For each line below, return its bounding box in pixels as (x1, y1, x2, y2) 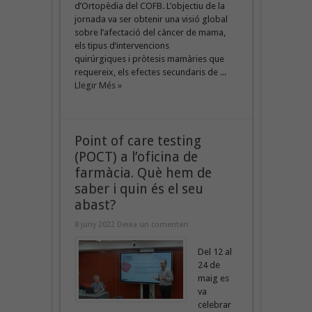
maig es (197, 272, 229, 283)
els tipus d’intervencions (74, 40, 169, 51)
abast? (74, 196, 116, 213)
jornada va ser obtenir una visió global (74, 13, 228, 24)
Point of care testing (74, 132, 201, 149)
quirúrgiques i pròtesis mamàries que (74, 53, 224, 64)
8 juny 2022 (74, 219, 117, 229)
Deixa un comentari (116, 219, 188, 229)
